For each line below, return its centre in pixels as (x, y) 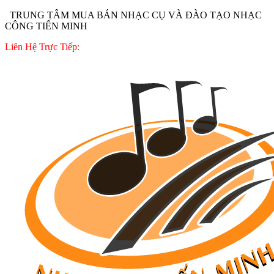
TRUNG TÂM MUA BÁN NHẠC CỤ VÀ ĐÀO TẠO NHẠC (133, 15)
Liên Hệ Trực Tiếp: (42, 47)
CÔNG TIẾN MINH (46, 26)
